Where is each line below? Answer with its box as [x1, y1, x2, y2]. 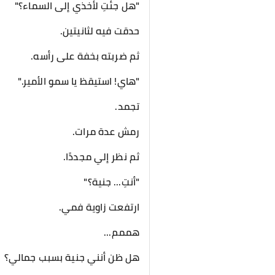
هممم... [104, 223, 139, 241]
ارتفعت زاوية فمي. [59, 198, 139, 216]
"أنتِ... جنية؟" [83, 172, 139, 191]
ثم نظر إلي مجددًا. [63, 147, 139, 166]
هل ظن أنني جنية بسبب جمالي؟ [4, 248, 139, 266]
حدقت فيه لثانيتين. [60, 21, 139, 40]
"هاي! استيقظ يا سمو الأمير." [17, 72, 139, 90]
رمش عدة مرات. [72, 122, 139, 141]
